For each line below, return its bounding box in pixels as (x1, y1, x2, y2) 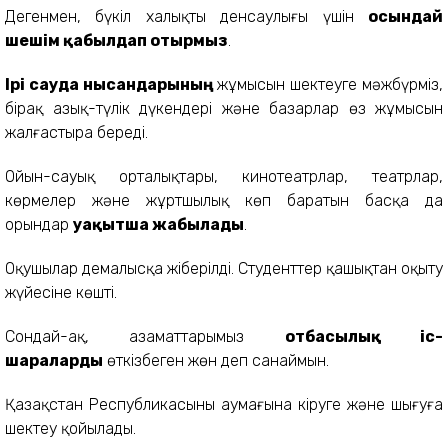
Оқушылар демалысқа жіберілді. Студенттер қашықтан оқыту (5, 258, 443, 278)
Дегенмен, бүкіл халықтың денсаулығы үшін (5, 6, 368, 26)
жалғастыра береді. (5, 122, 148, 142)
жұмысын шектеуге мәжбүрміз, (212, 74, 444, 94)
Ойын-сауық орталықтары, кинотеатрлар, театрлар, (5, 166, 443, 186)
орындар (5, 214, 73, 234)
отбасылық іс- (284, 326, 444, 346)
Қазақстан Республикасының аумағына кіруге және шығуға (5, 394, 443, 414)
